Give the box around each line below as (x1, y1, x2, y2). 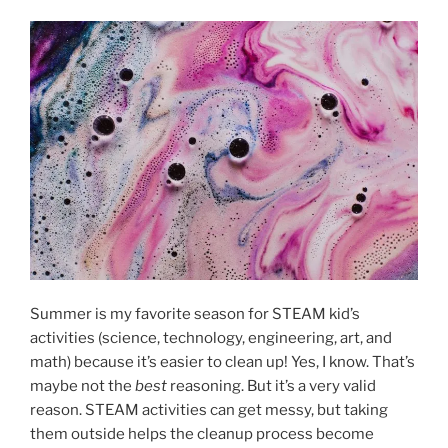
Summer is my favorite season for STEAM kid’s (30, 304, 360, 323)
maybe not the (30, 376, 135, 395)
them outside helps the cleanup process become (30, 424, 374, 443)
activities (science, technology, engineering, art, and (30, 328, 392, 347)
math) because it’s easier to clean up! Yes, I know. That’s (30, 352, 415, 371)
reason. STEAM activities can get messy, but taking (30, 400, 388, 419)
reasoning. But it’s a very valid (167, 376, 376, 395)
